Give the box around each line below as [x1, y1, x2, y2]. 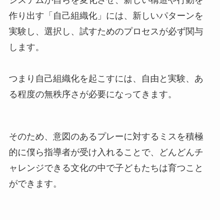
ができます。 [8, 179, 62, 189]
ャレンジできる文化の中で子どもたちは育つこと [8, 163, 203, 173]
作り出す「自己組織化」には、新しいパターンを [8, 11, 203, 21]
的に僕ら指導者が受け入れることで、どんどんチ [8, 147, 203, 158]
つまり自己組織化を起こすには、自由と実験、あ [8, 74, 203, 84]
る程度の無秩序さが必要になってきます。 [8, 89, 177, 100]
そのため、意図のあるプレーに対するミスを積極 [8, 132, 203, 142]
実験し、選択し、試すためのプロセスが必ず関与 [8, 27, 203, 37]
